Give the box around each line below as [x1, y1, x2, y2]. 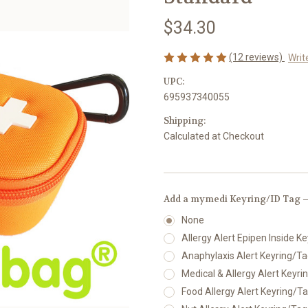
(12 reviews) [229, 51, 285, 63]
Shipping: [164, 114, 206, 126]
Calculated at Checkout [164, 130, 264, 142]
